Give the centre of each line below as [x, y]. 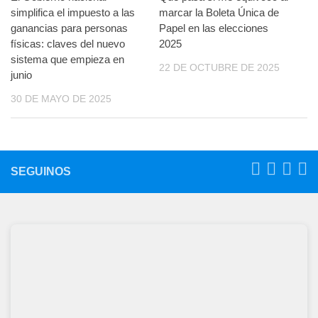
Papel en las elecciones [214, 28]
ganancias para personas [69, 28]
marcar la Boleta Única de [219, 13]
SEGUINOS [41, 172]
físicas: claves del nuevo [68, 44]
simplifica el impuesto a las [73, 13]
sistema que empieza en [67, 60]
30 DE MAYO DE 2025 [61, 99]
